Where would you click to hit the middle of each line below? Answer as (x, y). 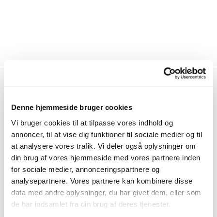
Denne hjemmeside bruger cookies (72, 107)
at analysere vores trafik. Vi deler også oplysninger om (104, 146)
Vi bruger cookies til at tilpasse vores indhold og (92, 123)
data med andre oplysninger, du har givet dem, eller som (106, 192)
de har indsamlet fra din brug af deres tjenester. (91, 204)
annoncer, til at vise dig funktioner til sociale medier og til (107, 134)
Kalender (113, 102)
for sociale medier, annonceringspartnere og (85, 169)
